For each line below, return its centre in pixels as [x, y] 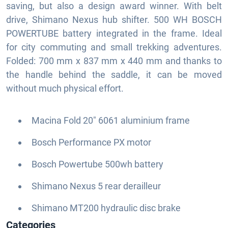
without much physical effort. [65, 88]
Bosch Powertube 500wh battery [97, 164]
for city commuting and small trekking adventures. [114, 47]
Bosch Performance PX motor [91, 142]
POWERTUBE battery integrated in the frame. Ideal [114, 33]
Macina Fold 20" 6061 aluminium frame [111, 120]
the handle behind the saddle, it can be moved [114, 74]
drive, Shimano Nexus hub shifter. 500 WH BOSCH [114, 19]
